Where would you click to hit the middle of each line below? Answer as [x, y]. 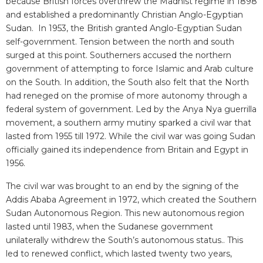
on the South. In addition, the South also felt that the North [127, 82]
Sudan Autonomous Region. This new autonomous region [125, 213]
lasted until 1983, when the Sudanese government [109, 227]
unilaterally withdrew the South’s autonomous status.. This [124, 240]
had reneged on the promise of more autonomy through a [127, 96]
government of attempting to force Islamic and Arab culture [130, 69]
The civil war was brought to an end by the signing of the [122, 186]
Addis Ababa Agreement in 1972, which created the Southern [131, 200]
